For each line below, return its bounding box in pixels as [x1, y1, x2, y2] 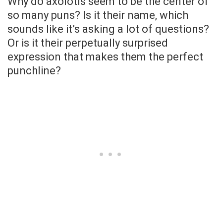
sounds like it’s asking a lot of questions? [7, 22, 209, 35]
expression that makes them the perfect [7, 50, 203, 63]
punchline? [7, 64, 61, 77]
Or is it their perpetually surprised [7, 36, 168, 49]
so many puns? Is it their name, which [7, 8, 188, 21]
